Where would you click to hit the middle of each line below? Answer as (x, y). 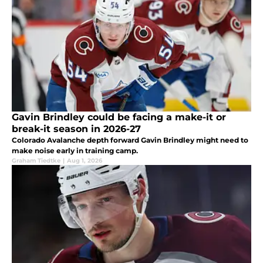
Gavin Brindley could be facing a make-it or (119, 117)
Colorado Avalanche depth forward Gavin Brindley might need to (130, 140)
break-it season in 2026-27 (76, 129)
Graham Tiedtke (36, 161)
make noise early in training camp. (75, 151)
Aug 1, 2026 (85, 161)
